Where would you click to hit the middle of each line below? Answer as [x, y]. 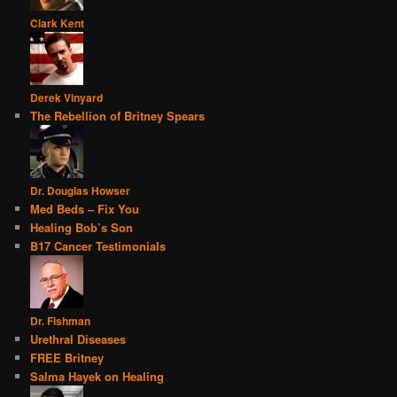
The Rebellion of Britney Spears [118, 116]
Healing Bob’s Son [82, 228]
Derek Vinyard [67, 98]
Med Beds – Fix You [85, 209]
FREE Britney [67, 358]
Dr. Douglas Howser [81, 191]
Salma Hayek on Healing [97, 377]
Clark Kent [58, 23]
